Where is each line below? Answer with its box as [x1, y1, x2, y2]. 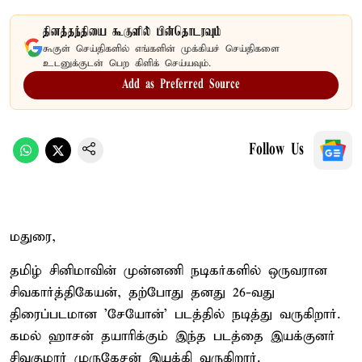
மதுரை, [10, 228, 56, 246]
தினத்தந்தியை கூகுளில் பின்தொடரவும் [43, 24, 221, 40]
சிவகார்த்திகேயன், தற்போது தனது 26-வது [10, 284, 275, 301]
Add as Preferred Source [122, 78, 240, 91]
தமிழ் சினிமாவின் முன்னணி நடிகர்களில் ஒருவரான [10, 262, 327, 280]
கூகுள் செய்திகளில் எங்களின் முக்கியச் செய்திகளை [43, 42, 280, 55]
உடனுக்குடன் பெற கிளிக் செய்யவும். [43, 57, 211, 69]
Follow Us [249, 141, 304, 158]
